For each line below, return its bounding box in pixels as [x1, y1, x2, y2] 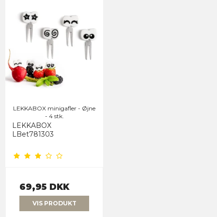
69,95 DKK [19, 182, 69, 192]
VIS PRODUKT [32, 200, 77, 207]
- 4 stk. [45, 112, 64, 120]
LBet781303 [12, 130, 54, 139]
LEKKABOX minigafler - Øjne [13, 105, 95, 112]
